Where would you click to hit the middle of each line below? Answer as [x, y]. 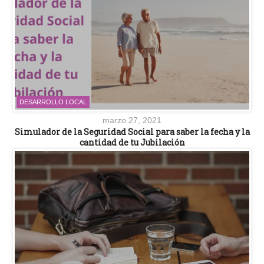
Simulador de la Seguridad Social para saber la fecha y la [132, 132]
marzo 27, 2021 [132, 121]
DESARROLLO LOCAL [53, 102]
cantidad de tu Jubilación [132, 143]
